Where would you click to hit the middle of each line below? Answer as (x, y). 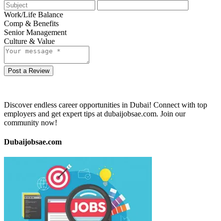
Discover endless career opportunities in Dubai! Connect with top (106, 105)
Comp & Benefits (31, 23)
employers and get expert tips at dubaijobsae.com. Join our (95, 113)
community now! (31, 122)
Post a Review (29, 71)
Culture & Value (29, 41)
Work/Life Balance (34, 14)
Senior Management (35, 32)
